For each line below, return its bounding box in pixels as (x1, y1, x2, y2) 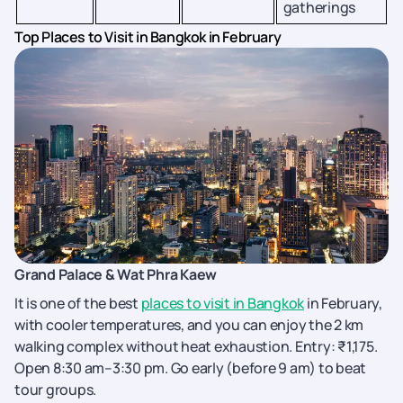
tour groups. (14, 380, 96, 399)
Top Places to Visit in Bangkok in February (14, 27, 282, 47)
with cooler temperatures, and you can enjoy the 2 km (14, 315, 363, 335)
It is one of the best (14, 293, 141, 313)
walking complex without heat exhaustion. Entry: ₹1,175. (14, 336, 378, 356)
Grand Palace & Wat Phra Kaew (14, 264, 217, 284)
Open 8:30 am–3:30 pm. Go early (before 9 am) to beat (14, 358, 366, 378)
